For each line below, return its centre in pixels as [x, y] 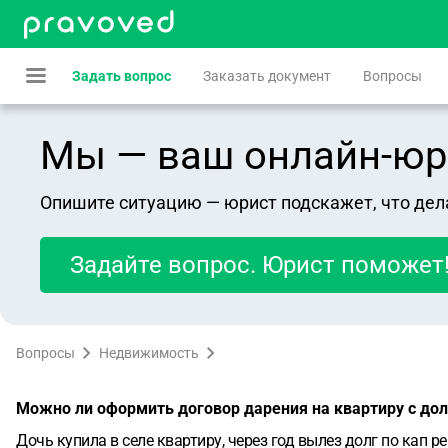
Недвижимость [149, 353]
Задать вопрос [121, 76]
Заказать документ [267, 76]
